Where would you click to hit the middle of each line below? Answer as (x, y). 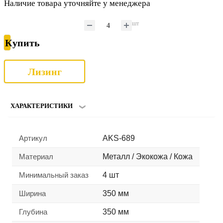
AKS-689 (119, 138)
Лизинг (45, 71)
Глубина (33, 212)
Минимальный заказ (54, 175)
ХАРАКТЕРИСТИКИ (42, 106)
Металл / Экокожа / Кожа (148, 157)
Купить (22, 43)
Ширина (32, 194)
